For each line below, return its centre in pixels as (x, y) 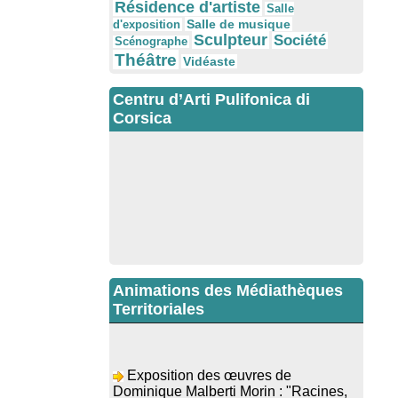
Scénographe (151, 42)
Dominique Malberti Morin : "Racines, (230, 374)
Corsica (142, 119)
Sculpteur (231, 40)
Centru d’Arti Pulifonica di (211, 100)
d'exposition (147, 25)
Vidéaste (209, 62)
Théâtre (146, 60)
